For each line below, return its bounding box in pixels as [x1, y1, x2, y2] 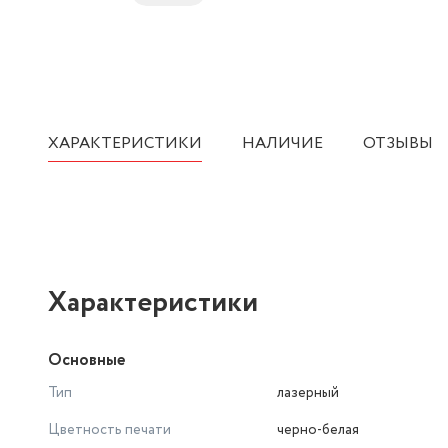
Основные [48, 349, 125, 372]
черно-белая [277, 420, 359, 440]
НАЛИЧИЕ [242, 132, 323, 155]
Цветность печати [48, 420, 171, 440]
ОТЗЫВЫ [363, 132, 433, 155]
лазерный [277, 383, 339, 403]
